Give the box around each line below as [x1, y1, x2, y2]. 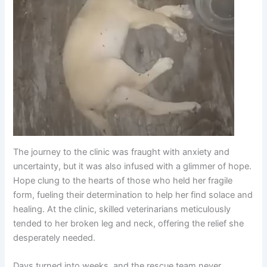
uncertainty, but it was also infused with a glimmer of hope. [13, 161, 252, 172]
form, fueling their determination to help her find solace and [13, 190, 253, 201]
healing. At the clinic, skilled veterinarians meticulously [13, 204, 231, 215]
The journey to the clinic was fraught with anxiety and [13, 147, 230, 158]
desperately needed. [13, 232, 96, 244]
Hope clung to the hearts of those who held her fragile [13, 175, 233, 187]
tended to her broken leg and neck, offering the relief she [13, 218, 244, 229]
